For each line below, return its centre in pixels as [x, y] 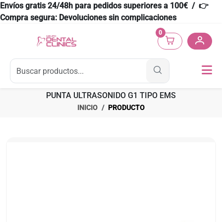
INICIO [87, 108]
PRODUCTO [126, 108]
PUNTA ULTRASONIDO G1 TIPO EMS [111, 95]
